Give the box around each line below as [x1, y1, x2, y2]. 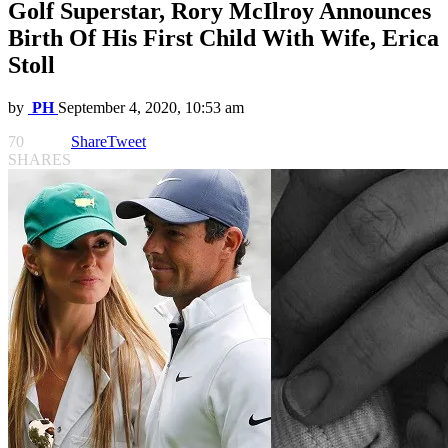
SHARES [8, 151, 71, 169]
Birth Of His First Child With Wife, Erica [8, 25, 439, 52]
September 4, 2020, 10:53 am [58, 99, 244, 117]
